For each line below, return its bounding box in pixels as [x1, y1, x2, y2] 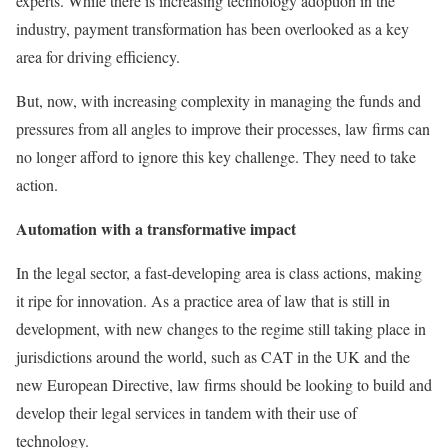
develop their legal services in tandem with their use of [16, 401, 357, 423]
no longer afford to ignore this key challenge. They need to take [16, 145, 416, 167]
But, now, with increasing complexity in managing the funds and [16, 89, 421, 111]
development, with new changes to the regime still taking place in [16, 317, 426, 339]
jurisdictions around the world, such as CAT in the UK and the [16, 345, 410, 367]
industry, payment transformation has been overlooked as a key [16, 17, 409, 39]
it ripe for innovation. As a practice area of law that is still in [16, 289, 390, 311]
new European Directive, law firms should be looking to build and [16, 373, 432, 395]
